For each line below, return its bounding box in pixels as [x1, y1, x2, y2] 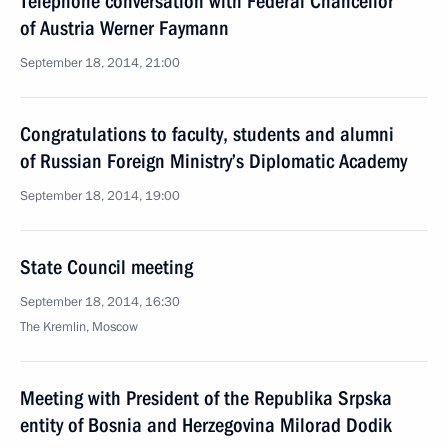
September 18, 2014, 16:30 [20, 293, 180, 311]
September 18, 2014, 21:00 [20, 54, 180, 72]
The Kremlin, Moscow [20, 318, 138, 336]
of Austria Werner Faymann [20, 16, 229, 40]
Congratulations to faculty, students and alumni [20, 122, 394, 146]
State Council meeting [20, 255, 193, 279]
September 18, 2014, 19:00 [20, 187, 180, 205]
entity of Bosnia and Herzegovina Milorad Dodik [20, 413, 392, 437]
